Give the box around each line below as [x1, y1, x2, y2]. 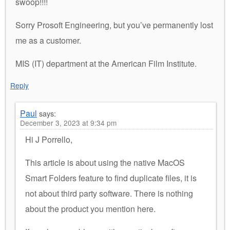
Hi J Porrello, [25, 133, 72, 145]
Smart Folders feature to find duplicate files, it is [25, 171, 197, 184]
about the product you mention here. [25, 202, 156, 215]
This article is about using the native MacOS [25, 156, 185, 168]
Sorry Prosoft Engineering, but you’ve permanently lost [15, 18, 213, 31]
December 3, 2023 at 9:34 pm [20, 117, 117, 128]
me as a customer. [15, 34, 81, 46]
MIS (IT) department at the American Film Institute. [15, 57, 197, 69]
